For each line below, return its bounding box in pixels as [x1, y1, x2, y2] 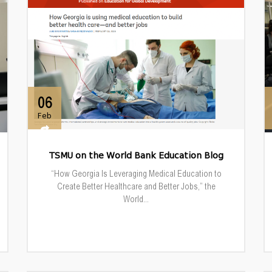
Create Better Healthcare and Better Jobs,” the [56, 181, 216, 191]
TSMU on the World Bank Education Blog [49, 151, 223, 161]
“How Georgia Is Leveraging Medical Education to [50, 168, 222, 178]
